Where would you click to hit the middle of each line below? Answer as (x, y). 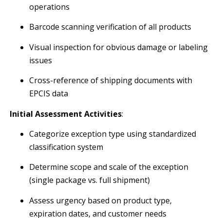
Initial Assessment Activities (66, 114)
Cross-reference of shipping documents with (111, 81)
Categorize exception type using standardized (113, 134)
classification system (66, 147)
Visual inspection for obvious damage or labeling (118, 47)
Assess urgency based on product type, (100, 200)
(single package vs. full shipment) (90, 180)
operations (49, 7)
